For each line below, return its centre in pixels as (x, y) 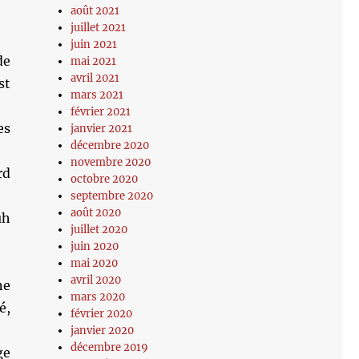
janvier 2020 (103, 331)
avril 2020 (96, 280)
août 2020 (96, 213)
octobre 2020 (105, 179)
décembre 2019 (110, 347)
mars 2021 (97, 95)
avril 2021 (95, 78)
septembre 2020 (112, 196)
